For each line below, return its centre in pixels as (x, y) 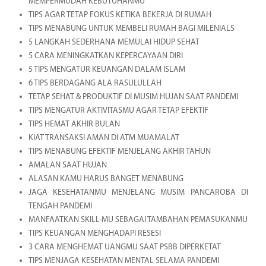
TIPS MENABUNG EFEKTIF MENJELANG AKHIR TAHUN (119, 151)
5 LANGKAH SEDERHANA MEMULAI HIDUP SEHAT (114, 42)
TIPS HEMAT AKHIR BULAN (74, 124)
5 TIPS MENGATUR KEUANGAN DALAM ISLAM (107, 69)
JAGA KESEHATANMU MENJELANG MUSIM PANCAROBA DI (138, 192)
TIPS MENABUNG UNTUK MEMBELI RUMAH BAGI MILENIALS (131, 28)
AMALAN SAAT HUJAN (67, 165)
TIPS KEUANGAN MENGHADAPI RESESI (94, 233)
